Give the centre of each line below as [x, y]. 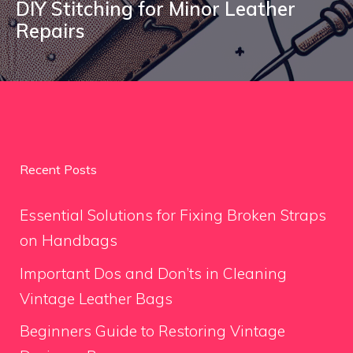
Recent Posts [58, 169]
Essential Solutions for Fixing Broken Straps [173, 215]
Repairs [50, 31]
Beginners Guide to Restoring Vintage [152, 331]
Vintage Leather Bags [96, 298]
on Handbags [69, 240]
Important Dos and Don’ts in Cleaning [153, 273]
